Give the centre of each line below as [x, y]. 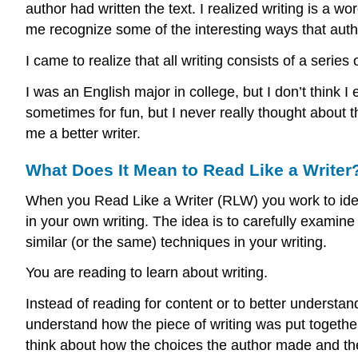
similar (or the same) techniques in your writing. [176, 242]
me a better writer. [83, 133]
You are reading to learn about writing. [147, 273]
